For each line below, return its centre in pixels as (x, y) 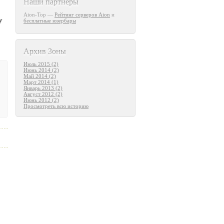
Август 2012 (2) (43, 94)
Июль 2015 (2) (41, 64)
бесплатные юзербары (50, 20)
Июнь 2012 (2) (41, 100)
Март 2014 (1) (41, 82)
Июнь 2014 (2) (41, 70)
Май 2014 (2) (40, 76)
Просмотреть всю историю (56, 106)
